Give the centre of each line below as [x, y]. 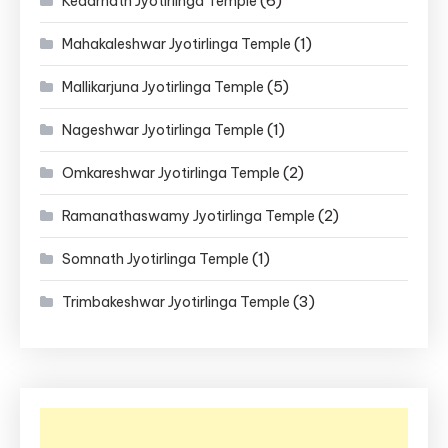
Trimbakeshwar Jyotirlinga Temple [176, 301]
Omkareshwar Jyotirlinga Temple [171, 172]
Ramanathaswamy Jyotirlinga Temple [188, 215]
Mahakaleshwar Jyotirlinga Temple [176, 43]
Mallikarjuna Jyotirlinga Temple [163, 86]
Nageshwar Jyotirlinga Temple [163, 129]
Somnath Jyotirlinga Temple [155, 258]
